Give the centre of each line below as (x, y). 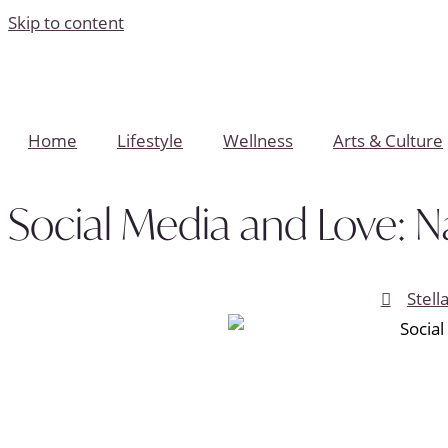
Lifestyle (150, 140)
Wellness (258, 140)
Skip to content (66, 22)
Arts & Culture (388, 140)
